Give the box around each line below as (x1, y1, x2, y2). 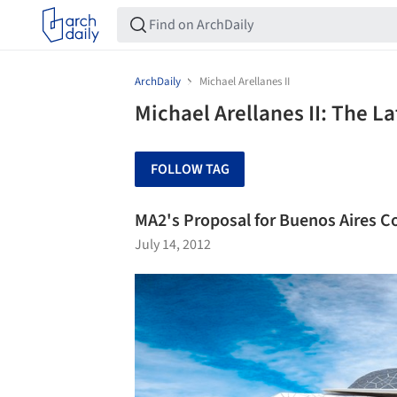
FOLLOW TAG (150, 160, 230, 179)
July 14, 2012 (135, 235, 211, 254)
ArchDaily (135, 74, 181, 90)
